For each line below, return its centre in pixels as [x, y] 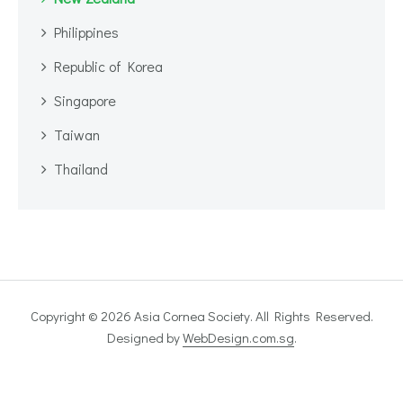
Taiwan [77, 134]
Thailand [81, 168]
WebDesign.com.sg [238, 337]
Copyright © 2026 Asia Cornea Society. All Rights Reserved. [201, 315]
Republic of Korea [108, 66]
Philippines [86, 31]
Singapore [85, 100]
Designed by [144, 337]
